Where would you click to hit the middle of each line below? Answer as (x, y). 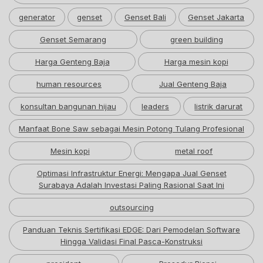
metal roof (194, 151)
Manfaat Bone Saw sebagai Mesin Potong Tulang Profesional (131, 129)
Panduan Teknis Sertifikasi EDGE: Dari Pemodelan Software (131, 230)
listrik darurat (219, 106)
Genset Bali (145, 17)
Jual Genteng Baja (193, 84)
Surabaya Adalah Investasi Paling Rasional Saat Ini (131, 185)
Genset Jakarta (216, 17)
